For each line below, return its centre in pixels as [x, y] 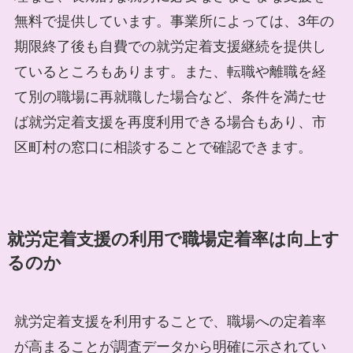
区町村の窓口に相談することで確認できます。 [163, 147]
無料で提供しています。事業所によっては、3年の [174, 21]
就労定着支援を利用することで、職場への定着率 [170, 321]
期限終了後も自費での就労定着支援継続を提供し [170, 46]
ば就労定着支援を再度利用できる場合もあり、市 [170, 122]
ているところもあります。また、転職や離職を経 [170, 71]
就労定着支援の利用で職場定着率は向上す [173, 239]
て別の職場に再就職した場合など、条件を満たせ [170, 97]
